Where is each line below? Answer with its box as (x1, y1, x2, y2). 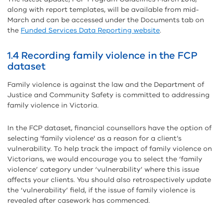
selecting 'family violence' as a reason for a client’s (7, 134, 182, 143)
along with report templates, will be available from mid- (7, 5, 199, 14)
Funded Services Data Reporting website (21, 26, 160, 35)
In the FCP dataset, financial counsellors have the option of (7, 123, 212, 133)
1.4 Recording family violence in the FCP (7, 49, 197, 62)
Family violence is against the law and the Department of (7, 80, 204, 89)
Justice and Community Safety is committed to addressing (7, 90, 210, 100)
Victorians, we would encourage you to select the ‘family (7, 154, 202, 164)
